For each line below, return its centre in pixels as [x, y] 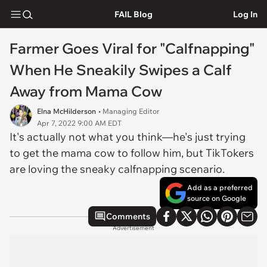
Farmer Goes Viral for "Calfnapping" [132, 48]
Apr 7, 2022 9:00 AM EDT [79, 123]
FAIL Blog [133, 14]
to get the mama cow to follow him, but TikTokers [132, 153]
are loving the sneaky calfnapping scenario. [118, 169]
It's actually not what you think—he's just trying [128, 137]
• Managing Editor [129, 111]
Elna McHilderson [66, 111]
